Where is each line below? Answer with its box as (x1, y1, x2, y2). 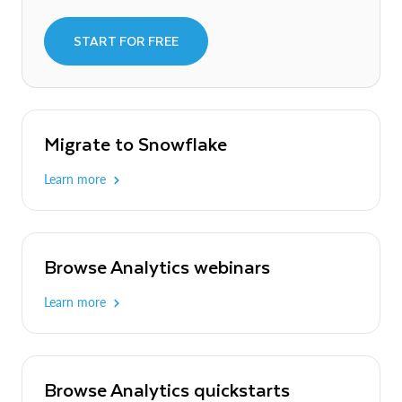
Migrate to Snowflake (44, 127, 227, 158)
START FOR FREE (74, 30, 179, 51)
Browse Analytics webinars (44, 250, 270, 281)
